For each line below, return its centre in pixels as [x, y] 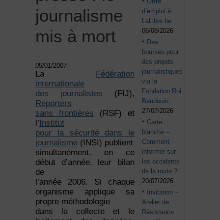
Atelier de [156, 202]
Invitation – [163, 192]
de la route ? [160, 171]
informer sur [159, 151]
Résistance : [160, 212]
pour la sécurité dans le [85, 133]
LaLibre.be [157, 21]
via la [150, 81]
